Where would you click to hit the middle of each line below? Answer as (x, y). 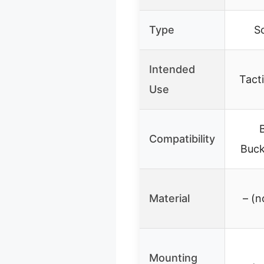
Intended (172, 69)
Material (169, 198)
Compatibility (182, 138)
